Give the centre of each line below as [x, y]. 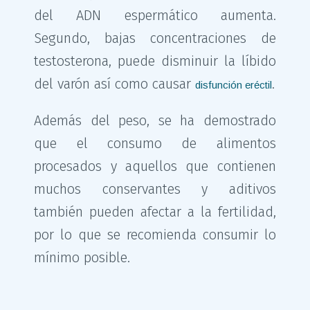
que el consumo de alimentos [155, 144]
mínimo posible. [82, 258]
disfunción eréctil [234, 85]
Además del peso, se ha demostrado [155, 121]
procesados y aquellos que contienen [155, 166]
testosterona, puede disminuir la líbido [155, 61]
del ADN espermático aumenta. [155, 16]
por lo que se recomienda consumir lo [155, 235]
